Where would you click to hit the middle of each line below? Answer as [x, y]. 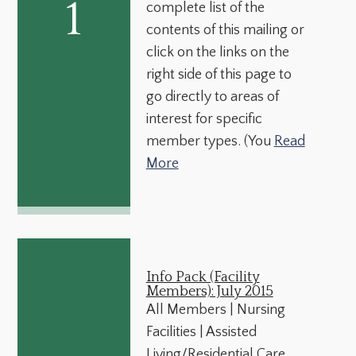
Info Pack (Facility [203, 277]
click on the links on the [217, 52]
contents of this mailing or [225, 30]
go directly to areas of [212, 97]
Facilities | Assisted [201, 332]
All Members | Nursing [215, 310]
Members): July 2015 [209, 291]
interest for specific [204, 119]
